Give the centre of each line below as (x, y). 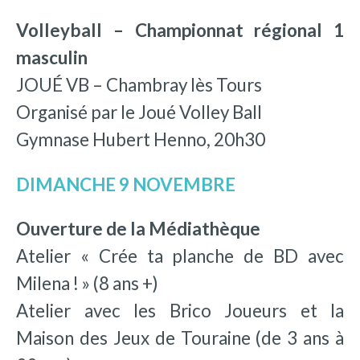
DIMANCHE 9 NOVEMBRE (126, 184)
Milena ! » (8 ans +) (87, 283)
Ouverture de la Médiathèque (138, 228)
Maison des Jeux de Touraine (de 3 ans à (180, 337)
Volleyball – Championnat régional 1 (180, 31)
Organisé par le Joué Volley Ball (139, 112)
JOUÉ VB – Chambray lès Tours (139, 85)
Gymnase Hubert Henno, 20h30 (141, 140)
